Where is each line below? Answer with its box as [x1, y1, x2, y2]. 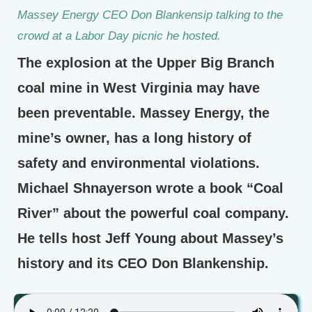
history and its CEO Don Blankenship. [17, 255, 269, 271]
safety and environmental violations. [17, 155, 260, 171]
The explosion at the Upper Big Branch [17, 54, 274, 70]
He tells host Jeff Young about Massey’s [17, 230, 283, 246]
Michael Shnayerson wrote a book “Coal [17, 180, 283, 196]
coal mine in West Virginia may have [17, 79, 260, 95]
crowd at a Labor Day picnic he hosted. [17, 28, 221, 42]
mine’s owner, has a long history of [17, 130, 251, 146]
